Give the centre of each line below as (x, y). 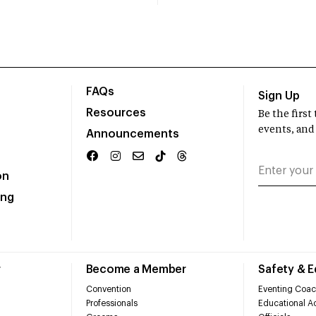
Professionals (111, 303)
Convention (108, 289)
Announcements (132, 134)
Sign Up (279, 96)
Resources (116, 113)
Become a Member (136, 270)
